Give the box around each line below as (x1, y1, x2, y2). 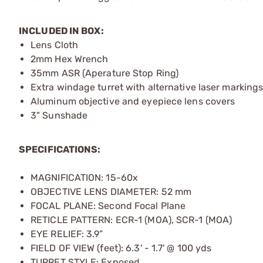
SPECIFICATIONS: (19, 144, 101, 155)
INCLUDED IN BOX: (19, 25, 104, 36)
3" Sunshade (31, 110, 88, 121)
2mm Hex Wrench (31, 53, 109, 65)
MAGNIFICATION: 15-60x (31, 172, 139, 183)
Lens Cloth (31, 39, 78, 50)
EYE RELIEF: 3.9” (31, 228, 103, 240)
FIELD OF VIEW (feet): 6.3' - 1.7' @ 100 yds (31, 242, 212, 254)
